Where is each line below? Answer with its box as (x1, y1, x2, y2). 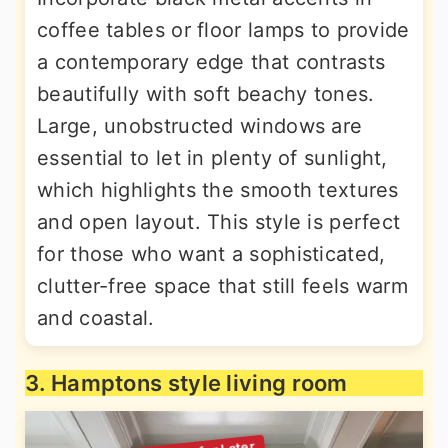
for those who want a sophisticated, (37, 242, 386, 266)
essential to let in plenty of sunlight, (37, 146, 388, 170)
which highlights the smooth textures (37, 178, 399, 202)
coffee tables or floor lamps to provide (37, 18, 410, 42)
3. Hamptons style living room (25, 370, 348, 396)
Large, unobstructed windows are (37, 114, 363, 138)
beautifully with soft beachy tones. (37, 82, 375, 106)
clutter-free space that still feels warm (37, 274, 408, 298)
